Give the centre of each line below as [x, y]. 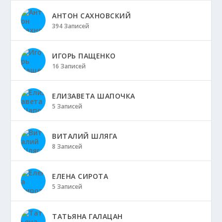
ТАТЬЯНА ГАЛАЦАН [87, 216]
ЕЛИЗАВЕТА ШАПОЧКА [94, 96]
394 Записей [71, 26]
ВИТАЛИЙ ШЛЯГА [85, 136]
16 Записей [69, 66]
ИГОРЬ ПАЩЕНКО [84, 55]
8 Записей [67, 146]
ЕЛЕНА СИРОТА [80, 176]
